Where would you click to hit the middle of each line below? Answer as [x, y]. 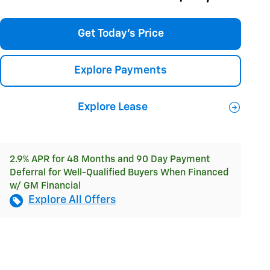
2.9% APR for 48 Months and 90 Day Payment [110, 160]
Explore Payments [121, 70]
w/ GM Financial [45, 186]
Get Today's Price [121, 33]
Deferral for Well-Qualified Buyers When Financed [119, 173]
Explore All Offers [72, 200]
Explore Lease [112, 107]
